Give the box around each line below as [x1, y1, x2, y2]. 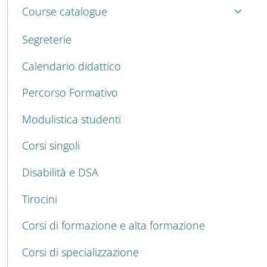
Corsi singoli [22, 138, 80, 153]
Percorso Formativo [22, 85, 118, 100]
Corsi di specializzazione [22, 244, 139, 259]
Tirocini [22, 191, 57, 206]
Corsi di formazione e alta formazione [22, 218, 205, 233]
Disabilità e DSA [22, 164, 98, 179]
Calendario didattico [22, 58, 121, 73]
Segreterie [22, 32, 72, 46]
